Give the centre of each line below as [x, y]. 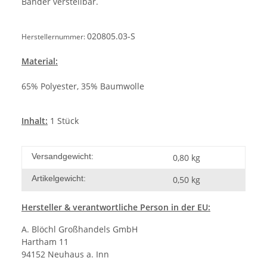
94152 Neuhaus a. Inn [65, 254]
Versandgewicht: [63, 156]
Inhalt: [35, 120]
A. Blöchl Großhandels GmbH [80, 229]
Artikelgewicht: [59, 178]
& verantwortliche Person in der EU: [136, 207]
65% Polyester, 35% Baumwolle [83, 86]
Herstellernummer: [54, 36]
